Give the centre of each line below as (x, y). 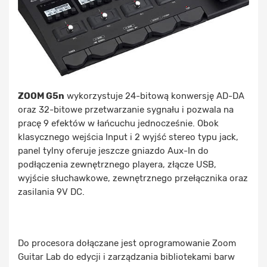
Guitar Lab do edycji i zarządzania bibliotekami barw (126, 257)
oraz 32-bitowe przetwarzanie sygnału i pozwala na (126, 110)
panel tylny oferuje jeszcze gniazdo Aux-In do (113, 151)
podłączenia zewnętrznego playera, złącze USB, (117, 165)
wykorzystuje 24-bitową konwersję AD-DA (154, 96)
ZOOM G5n (41, 96)
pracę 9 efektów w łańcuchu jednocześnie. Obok (118, 124)
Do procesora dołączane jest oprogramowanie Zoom (127, 243)
